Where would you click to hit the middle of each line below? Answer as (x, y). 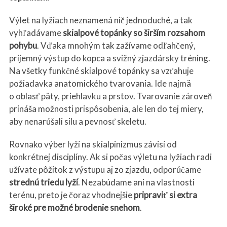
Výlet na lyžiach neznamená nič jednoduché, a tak (101, 20)
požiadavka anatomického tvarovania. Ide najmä (100, 83)
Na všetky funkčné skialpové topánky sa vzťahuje (101, 70)
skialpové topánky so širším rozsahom (134, 32)
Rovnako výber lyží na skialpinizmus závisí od (93, 144)
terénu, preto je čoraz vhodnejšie (71, 195)
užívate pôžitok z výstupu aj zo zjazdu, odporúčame (105, 169)
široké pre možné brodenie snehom (74, 207)
